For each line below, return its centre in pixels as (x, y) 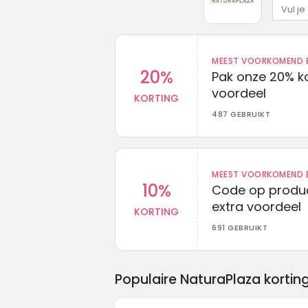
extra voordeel (256, 206)
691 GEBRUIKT (240, 227)
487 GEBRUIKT (241, 114)
